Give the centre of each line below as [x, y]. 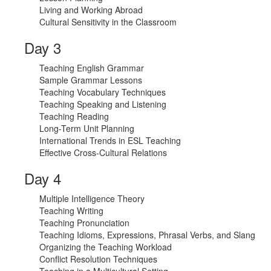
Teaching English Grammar [92, 68]
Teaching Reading [74, 116]
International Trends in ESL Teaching [110, 141]
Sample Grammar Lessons [91, 80]
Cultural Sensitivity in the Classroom [108, 22]
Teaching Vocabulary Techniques [103, 92]
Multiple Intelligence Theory [92, 199]
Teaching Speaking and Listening [103, 104]
